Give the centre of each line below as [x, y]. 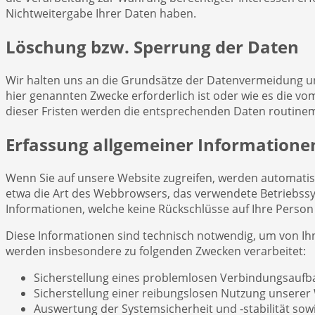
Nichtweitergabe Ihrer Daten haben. [101, 14]
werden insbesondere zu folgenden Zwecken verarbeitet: [156, 251]
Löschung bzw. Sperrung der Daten [152, 47]
